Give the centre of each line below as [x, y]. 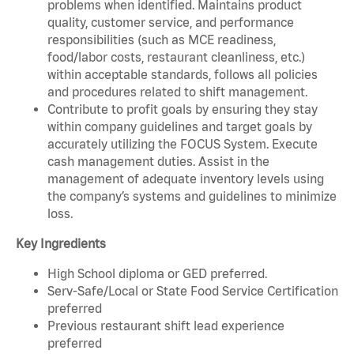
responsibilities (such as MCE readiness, [162, 39]
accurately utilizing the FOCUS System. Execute [183, 143]
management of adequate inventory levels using [186, 178]
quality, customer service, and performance [171, 22]
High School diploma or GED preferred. [157, 273]
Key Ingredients [61, 243]
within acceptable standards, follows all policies [183, 74]
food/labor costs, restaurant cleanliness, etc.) [176, 56]
